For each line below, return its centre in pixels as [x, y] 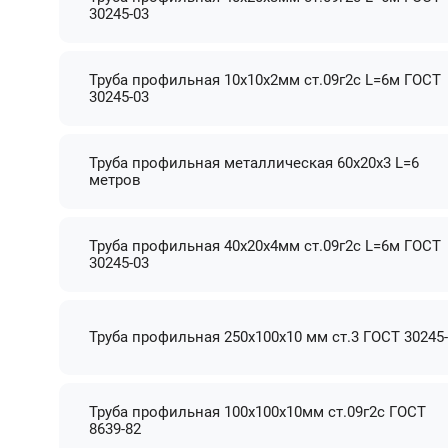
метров [115, 179]
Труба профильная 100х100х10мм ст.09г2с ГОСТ [258, 411]
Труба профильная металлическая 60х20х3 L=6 [254, 162]
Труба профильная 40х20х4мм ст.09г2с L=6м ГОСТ [265, 245]
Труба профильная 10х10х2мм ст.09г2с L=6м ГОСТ [265, 79]
